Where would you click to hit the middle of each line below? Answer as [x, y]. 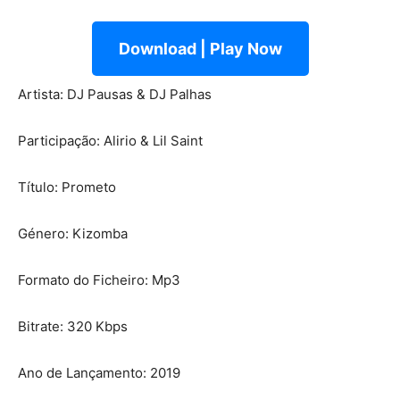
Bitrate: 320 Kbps [73, 326]
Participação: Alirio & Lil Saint [110, 140]
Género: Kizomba [73, 233]
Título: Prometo [67, 187]
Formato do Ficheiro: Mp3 [99, 279]
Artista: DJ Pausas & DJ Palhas [115, 94]
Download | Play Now [200, 48]
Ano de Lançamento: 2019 [99, 372]
